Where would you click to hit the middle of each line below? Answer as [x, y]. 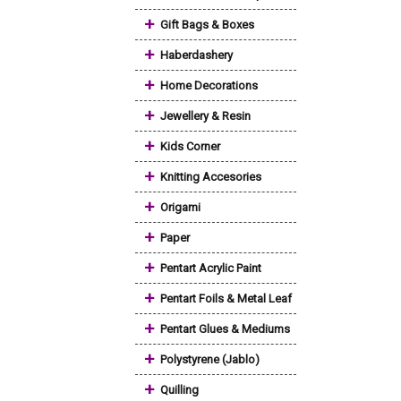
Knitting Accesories [211, 177]
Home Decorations [209, 85]
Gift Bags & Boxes [207, 25]
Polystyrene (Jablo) [210, 359]
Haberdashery [196, 55]
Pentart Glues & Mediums [225, 329]
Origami [180, 207]
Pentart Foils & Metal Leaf [226, 299]
